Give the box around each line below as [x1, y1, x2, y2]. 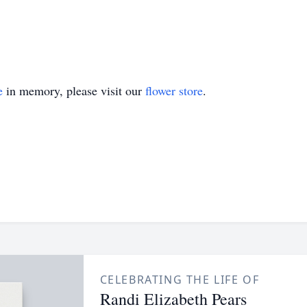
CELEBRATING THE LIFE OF [99, 272, 260, 287]
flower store [145, 82, 203, 99]
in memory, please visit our [3, 82, 145, 99]
